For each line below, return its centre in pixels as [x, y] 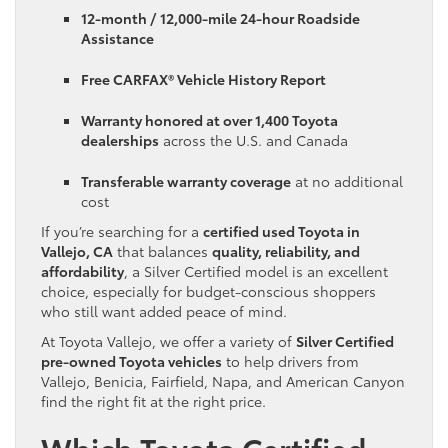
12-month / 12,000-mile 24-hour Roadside [220, 17]
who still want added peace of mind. [164, 310]
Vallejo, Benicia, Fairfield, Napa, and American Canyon [223, 380]
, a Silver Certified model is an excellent [256, 270]
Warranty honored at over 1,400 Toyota [209, 119]
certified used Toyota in [281, 230]
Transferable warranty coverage [186, 180]
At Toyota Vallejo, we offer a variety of [168, 340]
